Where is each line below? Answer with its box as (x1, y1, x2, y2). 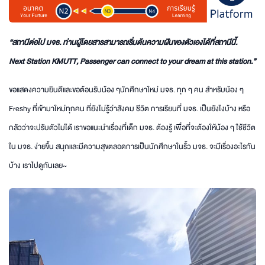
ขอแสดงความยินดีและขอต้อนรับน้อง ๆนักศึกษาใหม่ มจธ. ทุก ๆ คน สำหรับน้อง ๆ (9, 83, 244, 96)
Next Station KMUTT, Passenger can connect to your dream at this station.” (9, 54, 256, 68)
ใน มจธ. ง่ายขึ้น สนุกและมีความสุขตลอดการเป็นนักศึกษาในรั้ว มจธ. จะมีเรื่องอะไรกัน (9, 140, 256, 153)
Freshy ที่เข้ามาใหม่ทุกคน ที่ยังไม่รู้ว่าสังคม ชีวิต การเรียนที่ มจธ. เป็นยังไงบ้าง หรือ (9, 102, 250, 115)
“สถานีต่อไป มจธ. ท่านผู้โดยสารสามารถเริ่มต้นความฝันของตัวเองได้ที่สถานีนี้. (9, 35, 240, 49)
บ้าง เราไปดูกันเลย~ (9, 159, 68, 172)
